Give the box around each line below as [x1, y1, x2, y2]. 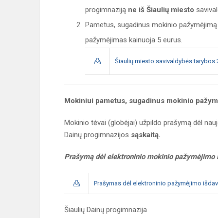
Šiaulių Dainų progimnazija [64, 205, 147, 215]
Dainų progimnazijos [64, 130, 131, 140]
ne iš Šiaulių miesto [128, 5, 194, 15]
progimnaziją [85, 5, 128, 15]
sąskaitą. [131, 130, 161, 140]
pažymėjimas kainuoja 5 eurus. [85, 36, 182, 45]
